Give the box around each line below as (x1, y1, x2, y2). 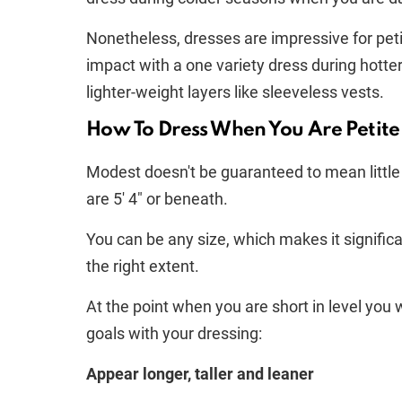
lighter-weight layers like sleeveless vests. (86, 83, 384, 101)
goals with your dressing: (86, 324, 262, 343)
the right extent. (86, 257, 199, 275)
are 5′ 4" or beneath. (86, 189, 228, 208)
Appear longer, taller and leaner (86, 364, 314, 383)
